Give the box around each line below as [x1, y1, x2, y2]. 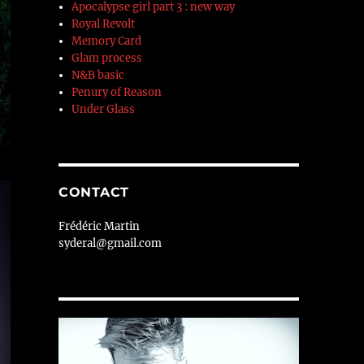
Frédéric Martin [58, 219, 140, 234]
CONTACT [58, 184, 130, 201]
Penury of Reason [71, 85, 162, 100]
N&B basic [71, 68, 125, 83]
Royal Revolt [71, 17, 136, 32]
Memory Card [71, 34, 142, 49]
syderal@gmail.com [58, 236, 162, 251]
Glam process [71, 51, 143, 66]
